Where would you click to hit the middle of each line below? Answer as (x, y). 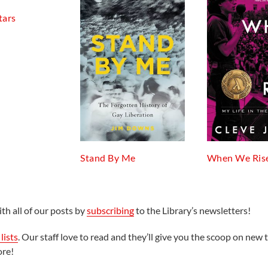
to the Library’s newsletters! (192, 211)
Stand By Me (108, 157)
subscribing (110, 211)
